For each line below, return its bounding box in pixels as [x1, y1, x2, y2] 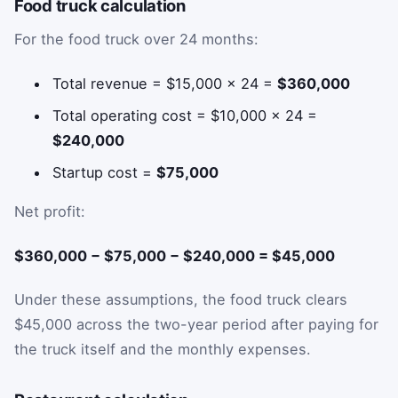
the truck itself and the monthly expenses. [14, 340, 311, 359]
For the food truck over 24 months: [14, 30, 259, 49]
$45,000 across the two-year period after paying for [14, 315, 378, 334]
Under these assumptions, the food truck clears [14, 291, 347, 309]
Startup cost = [52, 163, 157, 181]
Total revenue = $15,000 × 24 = [52, 74, 278, 92]
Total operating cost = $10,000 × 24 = [52, 106, 318, 124]
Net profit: [14, 203, 85, 221]
